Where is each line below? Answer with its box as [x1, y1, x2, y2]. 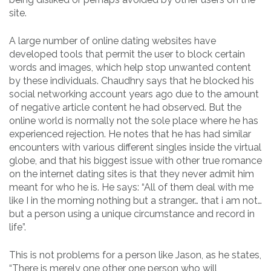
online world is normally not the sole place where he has [9, 114, 258, 126]
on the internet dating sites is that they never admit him [9, 168, 254, 180]
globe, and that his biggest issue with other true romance [9, 154, 262, 166]
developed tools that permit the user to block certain [9, 48, 245, 60]
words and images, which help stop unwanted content [9, 61, 251, 73]
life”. [9, 221, 26, 233]
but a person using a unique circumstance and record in [9, 207, 255, 220]
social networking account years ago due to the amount [9, 88, 259, 100]
